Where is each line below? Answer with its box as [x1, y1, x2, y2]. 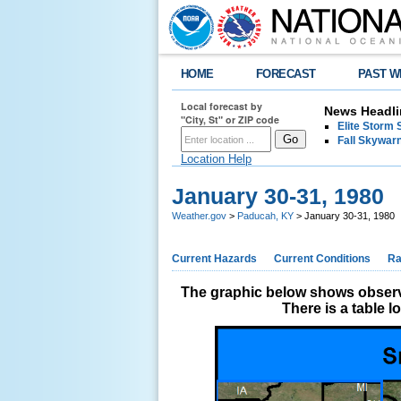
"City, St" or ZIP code [181, 113, 279, 126]
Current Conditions [274, 252, 371, 265]
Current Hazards [172, 252, 257, 265]
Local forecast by [181, 99, 262, 113]
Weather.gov [172, 210, 226, 221]
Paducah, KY [237, 210, 294, 221]
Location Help [181, 152, 252, 166]
